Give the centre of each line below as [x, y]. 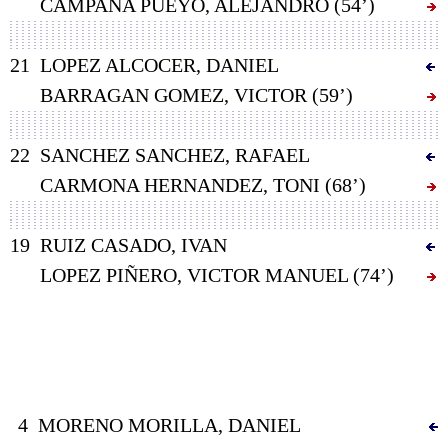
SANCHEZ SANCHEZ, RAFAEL [175, 154]
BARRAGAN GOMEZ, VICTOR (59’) [196, 94]
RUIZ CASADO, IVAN [133, 244]
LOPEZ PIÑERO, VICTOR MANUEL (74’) [217, 274]
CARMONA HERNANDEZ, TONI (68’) [203, 184]
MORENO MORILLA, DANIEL [169, 424]
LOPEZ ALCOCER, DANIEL [159, 64]
